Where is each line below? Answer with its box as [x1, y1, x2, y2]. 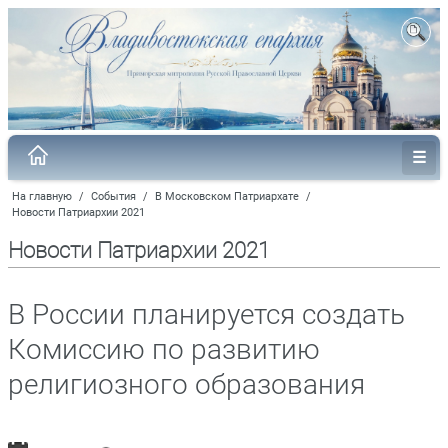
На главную [12, 189, 72, 203]
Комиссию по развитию [8, 332, 320, 366]
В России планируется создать [8, 297, 405, 331]
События [91, 189, 136, 203]
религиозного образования [8, 367, 365, 401]
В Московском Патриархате [155, 189, 299, 203]
